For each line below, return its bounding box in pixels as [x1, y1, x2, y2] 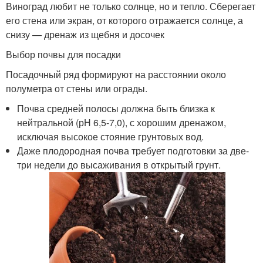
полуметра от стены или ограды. [6, 81, 147, 95]
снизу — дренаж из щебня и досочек [6, 27, 164, 41]
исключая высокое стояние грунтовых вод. [17, 129, 204, 143]
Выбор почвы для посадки [6, 47, 121, 61]
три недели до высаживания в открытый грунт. [17, 157, 221, 171]
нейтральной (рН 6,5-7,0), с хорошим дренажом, [17, 115, 227, 129]
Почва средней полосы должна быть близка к [17, 101, 215, 115]
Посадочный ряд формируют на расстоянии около [6, 67, 226, 81]
